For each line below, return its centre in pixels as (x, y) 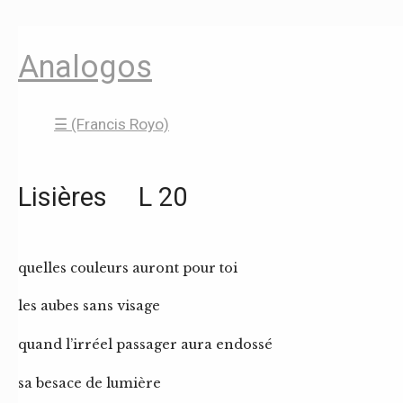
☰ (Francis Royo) (112, 124)
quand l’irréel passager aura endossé (145, 345)
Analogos (85, 66)
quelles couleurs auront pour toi (128, 268)
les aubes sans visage (89, 306)
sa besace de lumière (90, 383)
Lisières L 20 (103, 197)
